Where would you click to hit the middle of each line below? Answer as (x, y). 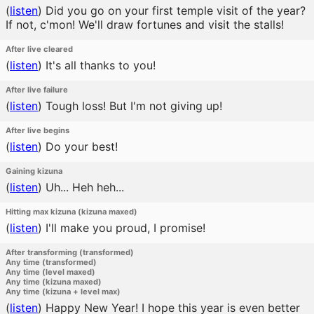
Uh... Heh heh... (83, 187)
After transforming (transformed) (70, 252)
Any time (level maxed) (50, 272)
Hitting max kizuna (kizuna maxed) (71, 212)
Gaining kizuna (34, 171)
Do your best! (80, 146)
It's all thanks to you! (99, 65)
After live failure (37, 90)
